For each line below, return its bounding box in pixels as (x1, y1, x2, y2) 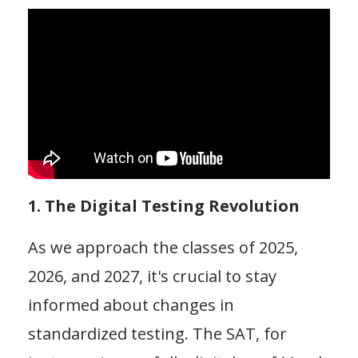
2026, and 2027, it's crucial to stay (28, 265, 276, 287)
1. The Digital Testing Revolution (28, 194, 300, 217)
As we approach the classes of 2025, (28, 236, 298, 258)
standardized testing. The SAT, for (28, 322, 287, 344)
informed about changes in (28, 293, 234, 316)
